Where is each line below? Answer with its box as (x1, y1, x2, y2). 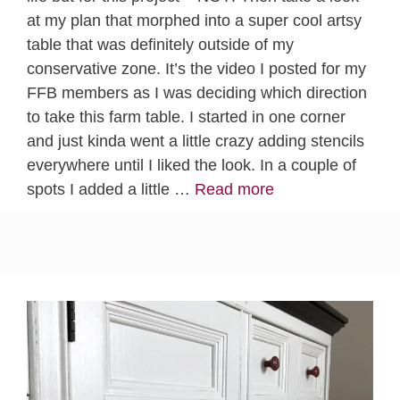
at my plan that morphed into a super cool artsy (27, 12, 362, 30)
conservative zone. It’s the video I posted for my (27, 60, 366, 79)
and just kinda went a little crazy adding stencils (27, 132, 364, 151)
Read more (195, 180, 274, 199)
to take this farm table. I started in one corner (27, 108, 346, 127)
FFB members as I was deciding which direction (27, 84, 367, 103)
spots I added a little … (27, 180, 195, 199)
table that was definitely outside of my (27, 36, 294, 54)
